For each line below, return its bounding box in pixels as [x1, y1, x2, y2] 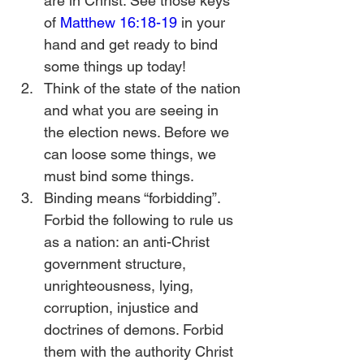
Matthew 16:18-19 [60, 14, 177, 31]
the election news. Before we [44, 123, 233, 141]
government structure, [44, 255, 190, 272]
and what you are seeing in [44, 102, 223, 119]
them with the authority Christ [44, 343, 237, 360]
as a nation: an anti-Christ [44, 233, 214, 250]
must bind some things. [44, 167, 194, 184]
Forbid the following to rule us [44, 211, 237, 228]
